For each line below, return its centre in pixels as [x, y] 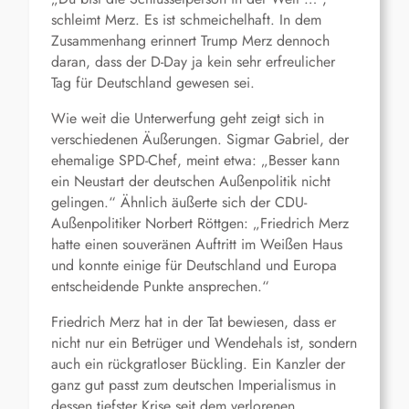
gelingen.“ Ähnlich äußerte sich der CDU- [179, 203]
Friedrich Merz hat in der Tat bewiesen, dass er [194, 322]
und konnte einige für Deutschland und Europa [194, 266]
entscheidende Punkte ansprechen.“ [160, 287]
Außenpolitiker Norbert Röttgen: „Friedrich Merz [200, 224]
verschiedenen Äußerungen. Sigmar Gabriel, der [200, 140]
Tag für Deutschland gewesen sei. [153, 83]
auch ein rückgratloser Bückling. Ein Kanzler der [198, 364]
